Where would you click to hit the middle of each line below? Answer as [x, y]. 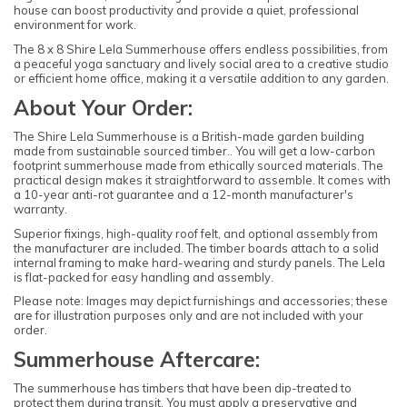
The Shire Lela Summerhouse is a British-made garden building [189, 137]
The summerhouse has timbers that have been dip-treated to [183, 388]
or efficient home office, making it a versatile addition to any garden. [201, 78]
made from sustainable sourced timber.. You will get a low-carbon [194, 151]
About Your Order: [103, 108]
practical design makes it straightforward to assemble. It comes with [202, 180]
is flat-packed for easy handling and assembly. [144, 277]
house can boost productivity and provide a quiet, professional [186, 10]
